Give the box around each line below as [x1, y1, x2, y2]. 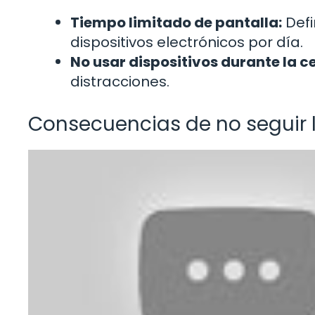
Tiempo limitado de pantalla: [70, 12, 282, 32]
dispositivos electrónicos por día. [70, 32, 303, 52]
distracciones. [70, 71, 169, 91]
